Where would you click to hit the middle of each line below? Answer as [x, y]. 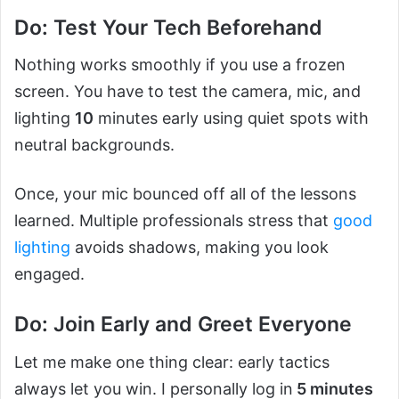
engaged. [49, 274]
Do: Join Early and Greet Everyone [183, 325]
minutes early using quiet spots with [231, 118]
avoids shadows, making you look [199, 248]
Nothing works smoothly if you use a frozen [180, 65]
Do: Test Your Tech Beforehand [168, 27]
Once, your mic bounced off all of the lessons [185, 194]
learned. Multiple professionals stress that [174, 221]
